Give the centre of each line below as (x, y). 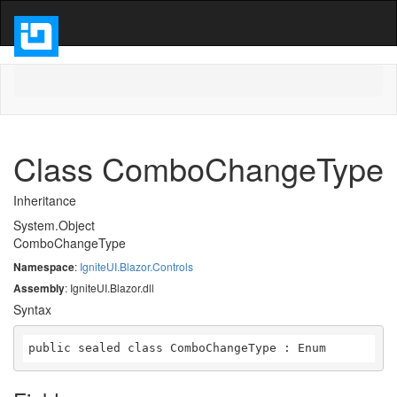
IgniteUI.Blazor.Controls (136, 266)
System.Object (54, 225)
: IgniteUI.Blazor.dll (109, 288)
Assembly (39, 288)
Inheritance (45, 200)
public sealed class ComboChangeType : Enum (177, 348)
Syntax (32, 309)
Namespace (44, 267)
